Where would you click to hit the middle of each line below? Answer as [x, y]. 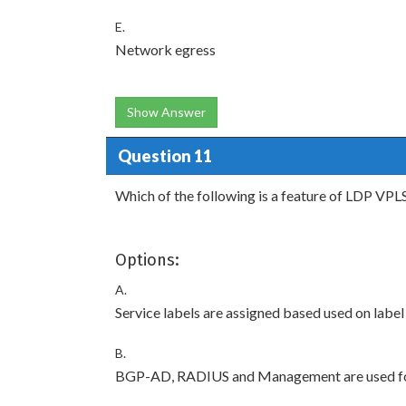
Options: [147, 260]
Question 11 [164, 155]
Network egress [165, 49]
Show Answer [166, 112]
